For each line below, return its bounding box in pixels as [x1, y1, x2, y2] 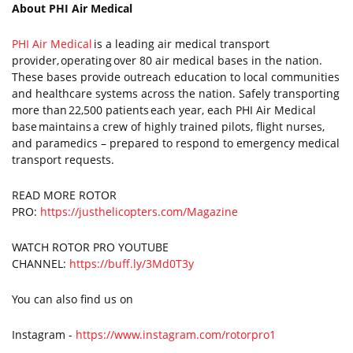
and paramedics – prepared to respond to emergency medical [12, 136, 340, 150]
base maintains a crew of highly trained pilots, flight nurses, [12, 119, 325, 134]
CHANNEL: [12, 256, 69, 271]
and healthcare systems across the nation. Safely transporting [12, 86, 340, 101]
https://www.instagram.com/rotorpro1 [76, 327, 276, 342]
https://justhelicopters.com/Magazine [40, 204, 238, 219]
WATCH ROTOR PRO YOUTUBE [12, 240, 169, 255]
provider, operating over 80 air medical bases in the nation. [12, 53, 322, 68]
